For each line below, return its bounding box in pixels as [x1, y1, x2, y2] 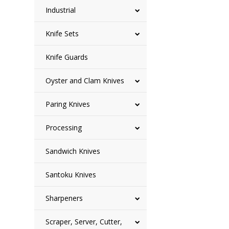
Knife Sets [45, 29, 79, 38]
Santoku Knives [45, 170, 97, 179]
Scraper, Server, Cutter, [45, 217, 123, 226]
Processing [45, 123, 82, 132]
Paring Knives [45, 99, 90, 109]
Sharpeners [45, 193, 83, 203]
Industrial [45, 5, 76, 15]
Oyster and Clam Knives [45, 76, 125, 85]
